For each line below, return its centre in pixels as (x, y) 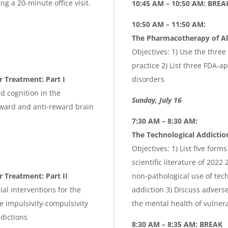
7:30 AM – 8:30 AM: (165, 121)
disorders (148, 79)
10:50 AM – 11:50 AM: (169, 24)
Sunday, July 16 (157, 100)
